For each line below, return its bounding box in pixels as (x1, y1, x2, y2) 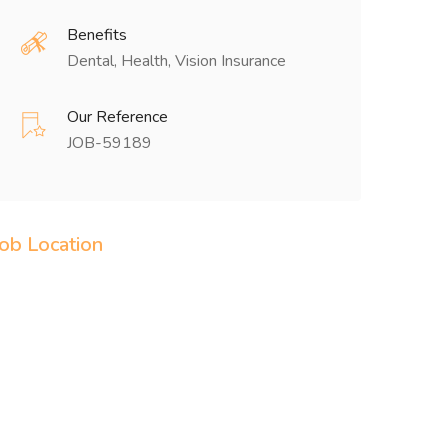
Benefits (67, 24, 127, 46)
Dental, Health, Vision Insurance (67, 50, 286, 72)
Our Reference (67, 106, 168, 128)
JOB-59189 (67, 132, 152, 154)
